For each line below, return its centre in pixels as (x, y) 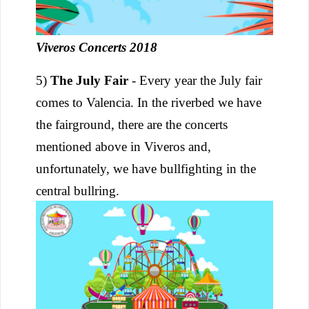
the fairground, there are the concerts (132, 125)
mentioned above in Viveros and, (123, 147)
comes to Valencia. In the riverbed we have (149, 103)
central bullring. (79, 191)
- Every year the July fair (195, 81)
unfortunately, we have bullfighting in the (146, 169)
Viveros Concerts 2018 (97, 48)
